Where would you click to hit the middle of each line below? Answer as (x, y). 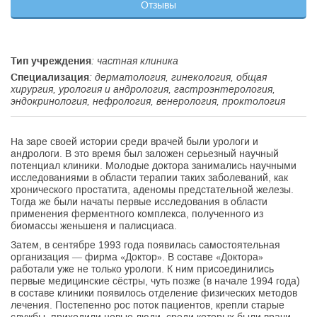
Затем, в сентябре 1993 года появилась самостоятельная (145, 245)
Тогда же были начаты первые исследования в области (139, 202)
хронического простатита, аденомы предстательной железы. (152, 190)
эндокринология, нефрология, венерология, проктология (148, 101)
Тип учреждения (51, 61)
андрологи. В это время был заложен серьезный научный (145, 154)
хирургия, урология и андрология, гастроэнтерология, (143, 89)
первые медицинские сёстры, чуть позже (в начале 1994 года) (155, 281)
